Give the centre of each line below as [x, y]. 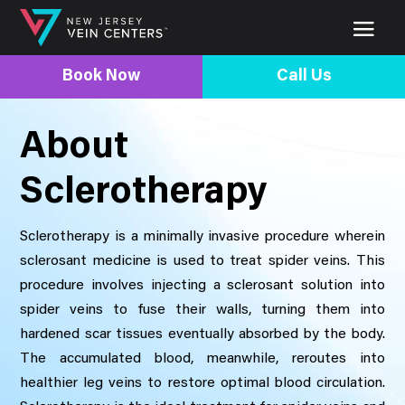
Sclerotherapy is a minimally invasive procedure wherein [202, 236]
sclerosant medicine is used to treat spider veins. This [202, 261]
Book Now [101, 76]
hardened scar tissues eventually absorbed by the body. [202, 334]
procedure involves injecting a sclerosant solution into [202, 285]
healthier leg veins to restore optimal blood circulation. [202, 383]
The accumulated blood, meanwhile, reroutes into [202, 358]
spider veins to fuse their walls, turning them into [202, 310]
